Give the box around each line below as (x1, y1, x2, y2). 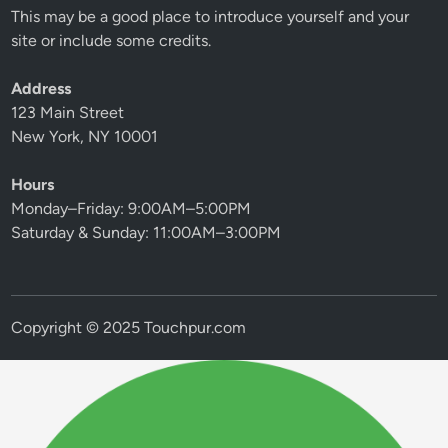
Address (11, 79, 72, 99)
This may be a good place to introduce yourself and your (11, 7, 410, 27)
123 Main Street (11, 103, 125, 123)
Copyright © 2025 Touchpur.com (11, 318, 247, 338)
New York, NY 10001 (11, 127, 159, 147)
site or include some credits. (11, 31, 212, 51)
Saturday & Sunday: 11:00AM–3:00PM (11, 223, 282, 243)
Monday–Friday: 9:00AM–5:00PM (11, 199, 252, 219)
